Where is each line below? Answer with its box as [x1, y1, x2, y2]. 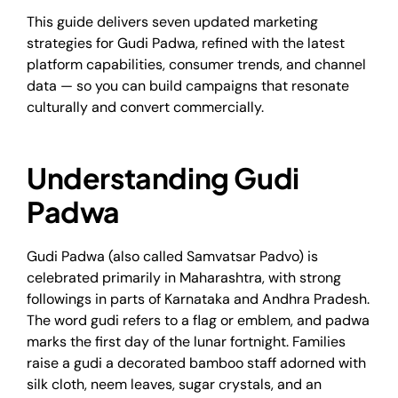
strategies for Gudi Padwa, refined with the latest [27, 33, 345, 52]
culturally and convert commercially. [27, 97, 264, 116]
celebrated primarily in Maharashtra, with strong [27, 267, 341, 287]
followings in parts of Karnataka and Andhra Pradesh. [27, 289, 370, 308]
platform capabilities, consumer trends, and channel [27, 54, 366, 74]
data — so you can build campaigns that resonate [27, 76, 349, 95]
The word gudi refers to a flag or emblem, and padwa [27, 310, 370, 330]
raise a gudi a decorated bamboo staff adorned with [27, 353, 366, 372]
